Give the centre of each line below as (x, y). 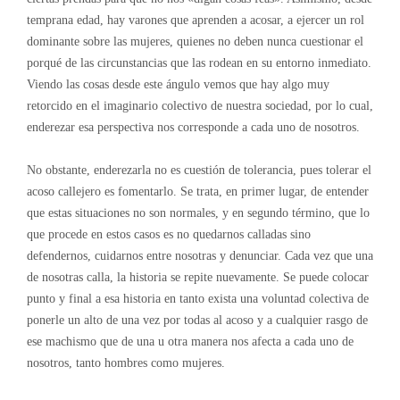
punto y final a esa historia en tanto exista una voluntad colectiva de (197, 299)
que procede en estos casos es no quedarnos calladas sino (168, 234)
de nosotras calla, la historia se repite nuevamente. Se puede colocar (197, 277)
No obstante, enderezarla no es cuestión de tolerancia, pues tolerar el (199, 170)
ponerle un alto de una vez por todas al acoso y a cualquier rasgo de (197, 320)
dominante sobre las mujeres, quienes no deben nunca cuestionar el (195, 42)
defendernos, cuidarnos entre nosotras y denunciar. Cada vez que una (200, 256)
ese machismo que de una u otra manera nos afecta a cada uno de (190, 342)
